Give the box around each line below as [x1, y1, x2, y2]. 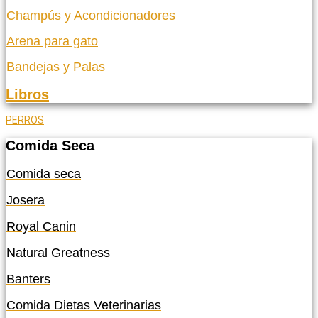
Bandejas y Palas [6, 60, 105, 75]
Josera [6, 193, 45, 208]
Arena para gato [6, 34, 98, 49]
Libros [6, 86, 49, 102]
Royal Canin [6, 219, 76, 234]
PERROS [6, 114, 44, 126]
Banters [6, 272, 50, 287]
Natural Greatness [6, 246, 110, 261]
